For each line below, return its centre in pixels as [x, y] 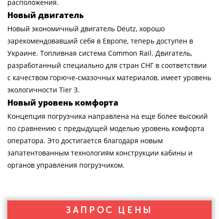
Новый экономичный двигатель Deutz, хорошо [86, 29]
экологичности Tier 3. [44, 90]
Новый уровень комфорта [63, 103]
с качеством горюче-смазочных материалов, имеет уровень [109, 77]
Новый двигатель [45, 15]
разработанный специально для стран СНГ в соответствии [107, 65]
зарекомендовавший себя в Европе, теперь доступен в [100, 41]
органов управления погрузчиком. [66, 165]
